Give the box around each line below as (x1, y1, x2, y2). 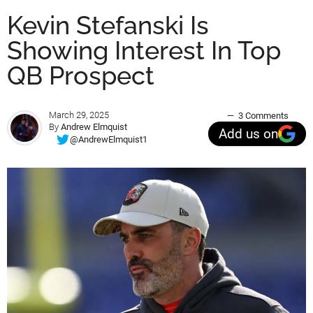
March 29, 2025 (49, 110, 109, 121)
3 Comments (238, 110, 289, 122)
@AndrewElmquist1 (70, 133, 147, 145)
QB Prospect (7, 61, 154, 91)
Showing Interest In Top (7, 36, 281, 66)
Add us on (219, 126, 278, 142)
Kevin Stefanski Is (7, 10, 209, 41)
